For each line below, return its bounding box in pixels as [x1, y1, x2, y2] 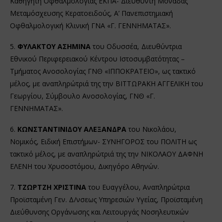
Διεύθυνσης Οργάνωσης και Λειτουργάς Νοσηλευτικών [10, 207, 189, 217]
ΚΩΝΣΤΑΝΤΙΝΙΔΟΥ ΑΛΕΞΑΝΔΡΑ [17, 124, 126, 134]
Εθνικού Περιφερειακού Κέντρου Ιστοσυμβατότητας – [10, 54, 185, 63]
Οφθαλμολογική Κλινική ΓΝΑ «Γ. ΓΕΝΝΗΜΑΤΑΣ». [10, 20, 171, 30]
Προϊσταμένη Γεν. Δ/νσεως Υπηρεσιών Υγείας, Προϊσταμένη [10, 194, 203, 204]
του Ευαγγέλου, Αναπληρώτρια [86, 182, 190, 192]
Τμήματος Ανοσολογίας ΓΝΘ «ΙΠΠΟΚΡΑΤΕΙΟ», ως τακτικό [10, 66, 196, 76]
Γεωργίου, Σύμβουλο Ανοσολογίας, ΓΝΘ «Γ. [10, 91, 155, 101]
